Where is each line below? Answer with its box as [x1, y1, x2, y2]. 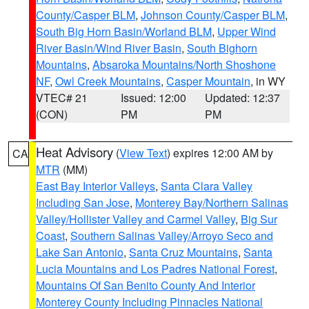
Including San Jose [36, 195, 130, 210]
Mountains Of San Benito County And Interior [36, 277, 255, 293]
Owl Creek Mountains [55, 73, 161, 89]
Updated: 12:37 [205, 90, 281, 106]
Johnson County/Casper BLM [141, 7, 285, 23]
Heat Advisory [36, 143, 113, 161]
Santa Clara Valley [161, 178, 252, 194]
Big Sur [241, 211, 277, 227]
